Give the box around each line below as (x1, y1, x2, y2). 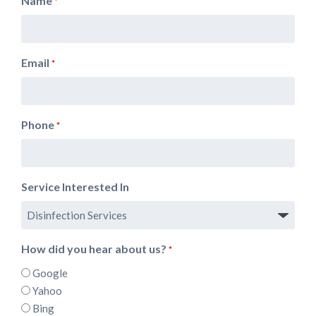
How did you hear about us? (21, 242, 166, 255)
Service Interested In (21, 180, 129, 193)
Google (32, 266, 68, 279)
